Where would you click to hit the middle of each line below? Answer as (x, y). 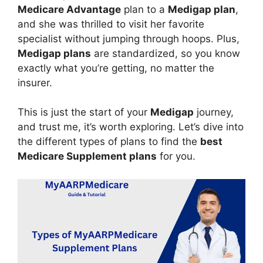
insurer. (35, 82)
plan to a (144, 9)
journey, (214, 112)
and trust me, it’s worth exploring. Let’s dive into (131, 127)
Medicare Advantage (69, 9)
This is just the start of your (84, 112)
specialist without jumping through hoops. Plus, (129, 38)
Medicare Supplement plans (87, 156)
